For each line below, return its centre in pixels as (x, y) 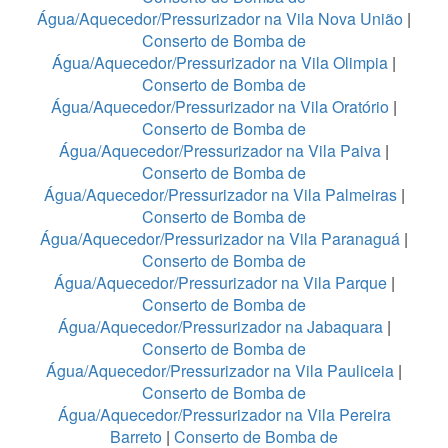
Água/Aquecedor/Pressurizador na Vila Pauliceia (220, 371)
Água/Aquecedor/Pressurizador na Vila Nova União (220, 19)
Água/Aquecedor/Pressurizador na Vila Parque (220, 283)
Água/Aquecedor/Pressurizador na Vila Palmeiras (220, 195)
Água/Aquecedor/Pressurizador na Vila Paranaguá (220, 239)
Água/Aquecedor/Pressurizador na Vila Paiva (220, 151)
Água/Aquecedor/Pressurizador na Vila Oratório (220, 107)
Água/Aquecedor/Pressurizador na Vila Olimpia (220, 63)
